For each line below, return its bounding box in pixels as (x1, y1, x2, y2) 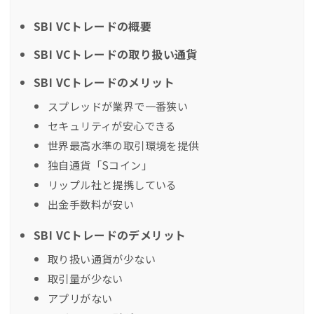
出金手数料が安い (48, 196, 135, 212)
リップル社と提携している (48, 176, 177, 192)
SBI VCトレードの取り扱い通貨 (34, 45, 198, 62)
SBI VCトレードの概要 (34, 17, 152, 34)
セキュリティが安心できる (48, 117, 177, 133)
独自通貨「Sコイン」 (48, 156, 152, 172)
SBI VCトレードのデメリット (34, 226, 186, 243)
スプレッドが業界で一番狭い (48, 97, 189, 114)
